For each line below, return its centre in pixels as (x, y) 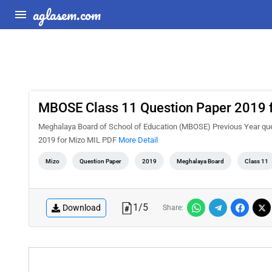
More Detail (138, 140)
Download (82, 207)
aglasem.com (67, 14)
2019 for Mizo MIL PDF (78, 140)
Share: (173, 208)
